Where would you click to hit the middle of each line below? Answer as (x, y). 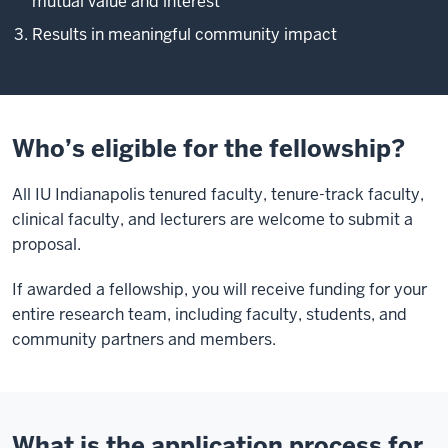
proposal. (46, 244)
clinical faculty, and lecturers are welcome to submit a (212, 219)
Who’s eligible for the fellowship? (208, 148)
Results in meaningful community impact (184, 34)
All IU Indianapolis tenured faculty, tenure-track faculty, (218, 194)
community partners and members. (144, 339)
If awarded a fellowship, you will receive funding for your (219, 289)
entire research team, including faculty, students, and (209, 314)
